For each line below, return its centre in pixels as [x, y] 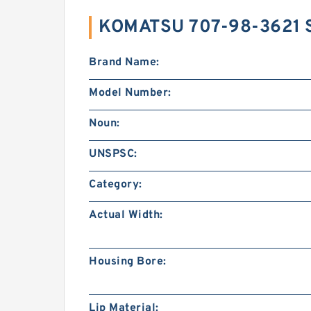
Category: [116, 185]
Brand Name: [124, 62]
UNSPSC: [113, 154]
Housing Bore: [128, 262]
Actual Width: [126, 215]
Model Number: [130, 93]
